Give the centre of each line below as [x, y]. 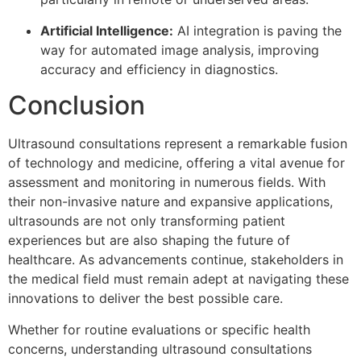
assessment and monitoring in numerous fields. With [167, 183]
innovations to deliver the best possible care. [145, 299]
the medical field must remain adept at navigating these [178, 279]
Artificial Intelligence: [107, 30]
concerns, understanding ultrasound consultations [160, 349]
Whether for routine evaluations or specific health [159, 329]
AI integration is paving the [257, 30]
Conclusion [77, 106]
